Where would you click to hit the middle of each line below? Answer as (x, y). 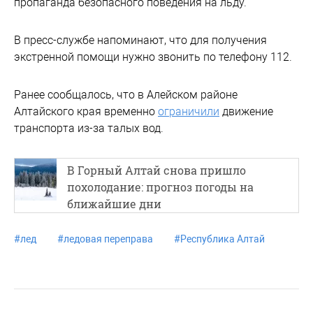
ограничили (189, 111)
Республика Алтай (223, 239)
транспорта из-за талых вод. (89, 128)
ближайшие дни (114, 203)
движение (246, 111)
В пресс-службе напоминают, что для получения (140, 40)
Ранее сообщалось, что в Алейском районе (126, 94)
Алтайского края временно (86, 111)
